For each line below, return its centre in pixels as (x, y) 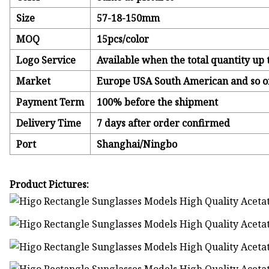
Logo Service (46, 60)
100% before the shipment (158, 102)
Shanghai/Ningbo (137, 144)
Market (34, 81)
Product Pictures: (50, 185)
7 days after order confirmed (164, 123)
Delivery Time (49, 123)
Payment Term (50, 102)
